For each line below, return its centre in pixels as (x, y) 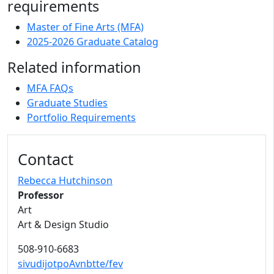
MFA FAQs (50, 88)
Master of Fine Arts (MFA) (85, 27)
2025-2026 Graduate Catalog (93, 42)
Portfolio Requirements (81, 118)
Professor (41, 195)
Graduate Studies (67, 103)
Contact (46, 159)
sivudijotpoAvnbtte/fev (70, 264)
